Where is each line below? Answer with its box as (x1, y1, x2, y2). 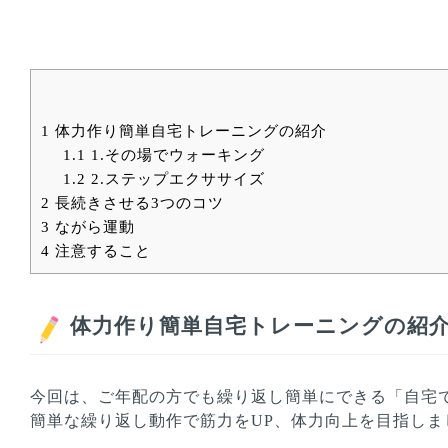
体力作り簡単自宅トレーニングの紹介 (49, 122, 327, 140)
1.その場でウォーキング (86, 146, 266, 164)
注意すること (49, 242, 151, 260)
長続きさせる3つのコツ (49, 194, 224, 212)
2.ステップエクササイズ (86, 170, 266, 188)
